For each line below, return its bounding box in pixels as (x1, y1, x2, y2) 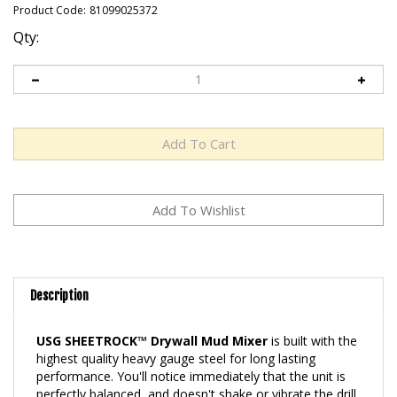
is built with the (268, 313, 357, 331)
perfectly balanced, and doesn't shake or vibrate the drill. (36, 366, 359, 384)
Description (30, 269, 89, 284)
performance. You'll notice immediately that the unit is (36, 348, 346, 366)
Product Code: (13, 3, 86, 19)
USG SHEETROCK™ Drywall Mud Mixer (36, 313, 268, 331)
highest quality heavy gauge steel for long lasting (36, 331, 315, 348)
